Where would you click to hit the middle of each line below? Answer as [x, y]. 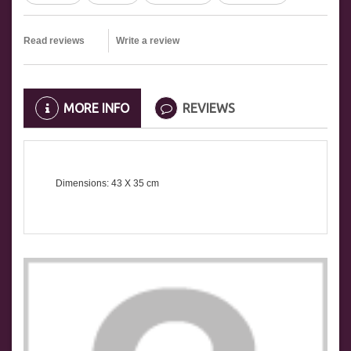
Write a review [148, 41]
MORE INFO [96, 109]
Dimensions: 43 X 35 [100, 184]
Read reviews [54, 41]
